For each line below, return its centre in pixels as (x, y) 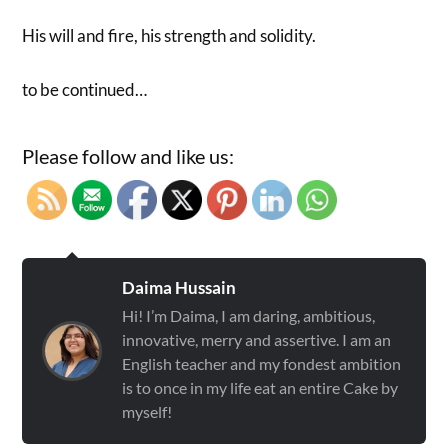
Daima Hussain (179, 288)
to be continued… (85, 89)
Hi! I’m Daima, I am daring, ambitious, (249, 316)
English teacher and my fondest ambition (262, 364)
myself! (147, 412)
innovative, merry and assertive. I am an (257, 340)
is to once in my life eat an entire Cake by (260, 388)
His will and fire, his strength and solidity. (171, 36)
